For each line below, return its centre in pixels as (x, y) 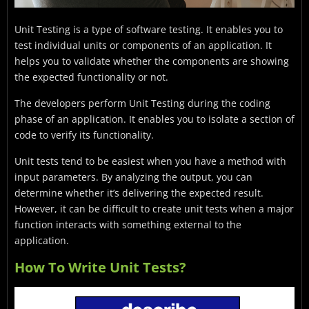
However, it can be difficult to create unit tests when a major (154, 208)
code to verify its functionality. (84, 134)
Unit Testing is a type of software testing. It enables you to (149, 29)
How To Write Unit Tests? (100, 267)
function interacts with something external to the (128, 224)
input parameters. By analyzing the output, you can (133, 177)
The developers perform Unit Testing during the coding (142, 103)
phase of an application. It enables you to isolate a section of (154, 119)
